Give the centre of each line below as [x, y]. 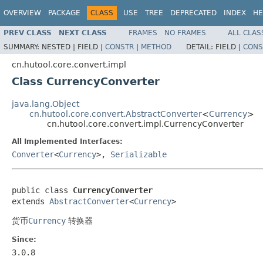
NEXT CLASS [83, 33]
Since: [24, 239]
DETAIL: [201, 47]
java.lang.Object [45, 104]
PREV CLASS [28, 33]
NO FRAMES [185, 33]
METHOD [156, 47]
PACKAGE [64, 13]
